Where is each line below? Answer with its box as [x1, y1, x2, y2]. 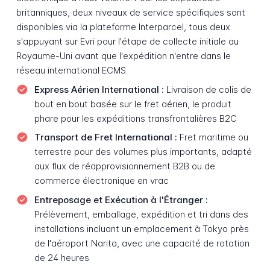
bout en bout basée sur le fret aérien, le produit [34, 98, 231, 110]
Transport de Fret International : [34, 131, 177, 143]
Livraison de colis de [163, 83, 251, 95]
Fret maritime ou [177, 131, 248, 143]
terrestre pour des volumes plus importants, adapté [34, 146, 252, 158]
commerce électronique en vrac [34, 175, 169, 187]
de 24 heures [34, 251, 89, 263]
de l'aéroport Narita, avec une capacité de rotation [34, 237, 250, 249]
